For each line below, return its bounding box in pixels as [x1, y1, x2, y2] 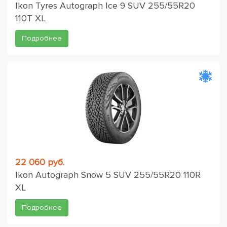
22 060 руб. [15, 157, 64, 168]
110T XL [15, 13, 46, 24]
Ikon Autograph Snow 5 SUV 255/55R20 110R [15, 169, 201, 180]
